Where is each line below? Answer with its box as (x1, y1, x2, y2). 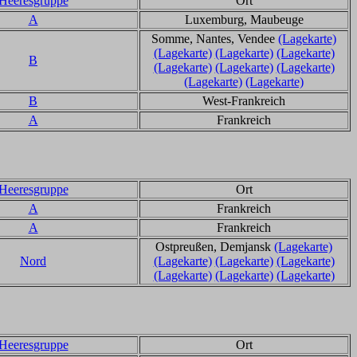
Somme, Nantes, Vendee (151, 32, 278, 45)
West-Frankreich (202, 94, 285, 108)
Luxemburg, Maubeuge (184, 13, 304, 26)
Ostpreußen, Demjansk (155, 240, 274, 253)
